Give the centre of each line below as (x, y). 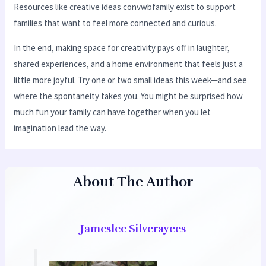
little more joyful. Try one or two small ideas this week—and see (131, 80)
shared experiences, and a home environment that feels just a (129, 64)
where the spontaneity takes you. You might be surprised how (129, 96)
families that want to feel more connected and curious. (115, 23)
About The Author (133, 182)
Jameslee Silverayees (133, 228)
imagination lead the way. (60, 128)
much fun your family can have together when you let (113, 112)
